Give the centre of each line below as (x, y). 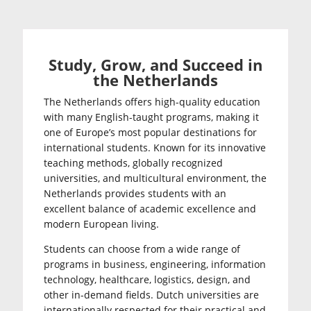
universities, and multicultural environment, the (155, 178)
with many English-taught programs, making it (152, 117)
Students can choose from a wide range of (142, 249)
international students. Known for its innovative (155, 148)
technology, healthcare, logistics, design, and (148, 280)
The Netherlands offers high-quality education (152, 102)
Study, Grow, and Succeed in (155, 65)
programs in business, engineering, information (155, 264)
